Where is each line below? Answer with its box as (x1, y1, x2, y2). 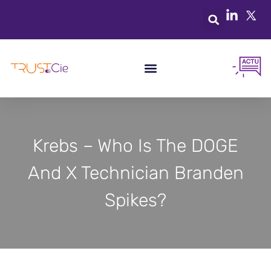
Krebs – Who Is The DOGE (33, 134, 238, 157)
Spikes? (105, 189, 166, 211)
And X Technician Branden (27, 162, 244, 184)
